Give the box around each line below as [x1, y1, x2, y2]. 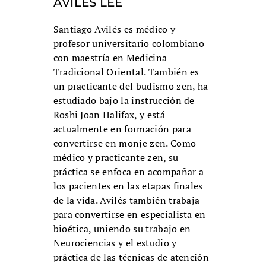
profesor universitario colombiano [53, 37, 205, 50]
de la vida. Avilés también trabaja [53, 194, 200, 207]
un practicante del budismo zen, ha [53, 80, 208, 93]
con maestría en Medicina [53, 51, 167, 65]
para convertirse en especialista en [53, 208, 206, 221]
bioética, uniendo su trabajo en [53, 222, 191, 236]
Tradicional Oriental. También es [53, 65, 199, 79]
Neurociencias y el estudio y [53, 236, 177, 250]
